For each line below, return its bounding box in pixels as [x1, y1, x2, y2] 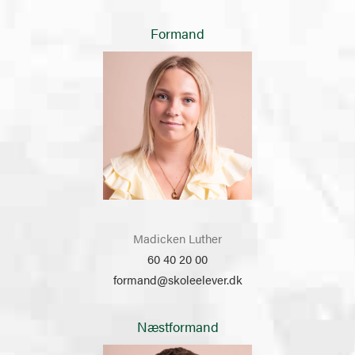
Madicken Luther [133, 230, 222, 246]
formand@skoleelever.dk [113, 271, 242, 288]
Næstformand [136, 317, 219, 336]
